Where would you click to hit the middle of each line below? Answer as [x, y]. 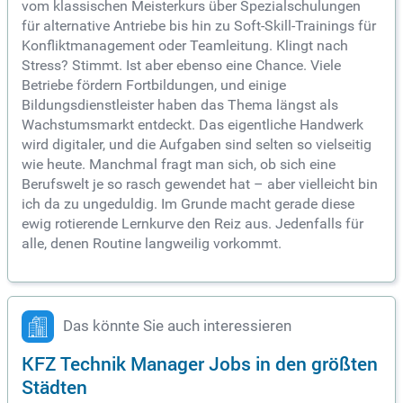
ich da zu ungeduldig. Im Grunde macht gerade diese [188, 204]
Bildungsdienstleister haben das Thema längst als [180, 105]
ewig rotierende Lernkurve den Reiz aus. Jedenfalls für [193, 224]
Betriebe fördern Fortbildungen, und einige [154, 85]
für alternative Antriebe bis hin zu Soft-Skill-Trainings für [199, 26]
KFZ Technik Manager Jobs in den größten [200, 363]
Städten [54, 387]
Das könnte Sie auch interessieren [177, 327]
